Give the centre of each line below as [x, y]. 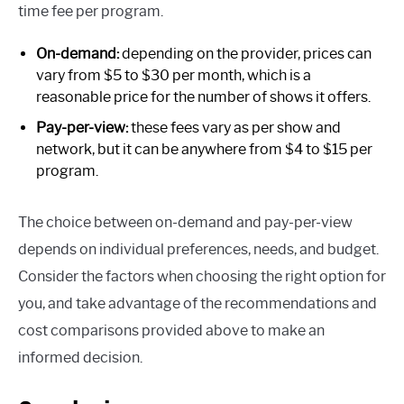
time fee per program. [91, 11]
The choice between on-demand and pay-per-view [185, 222]
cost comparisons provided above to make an [171, 330]
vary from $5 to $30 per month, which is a [174, 75]
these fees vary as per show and [234, 127]
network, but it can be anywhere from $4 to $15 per [204, 149]
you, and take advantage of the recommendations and [197, 303]
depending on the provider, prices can [245, 53]
